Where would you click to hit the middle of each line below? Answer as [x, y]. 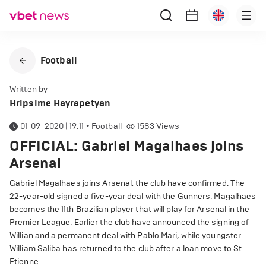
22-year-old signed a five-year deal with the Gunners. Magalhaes [133, 196]
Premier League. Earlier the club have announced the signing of [129, 222]
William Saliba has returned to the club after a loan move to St [126, 248]
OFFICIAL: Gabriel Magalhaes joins [127, 146]
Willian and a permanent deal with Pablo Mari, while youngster [126, 235]
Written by [28, 89]
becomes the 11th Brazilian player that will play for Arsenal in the [129, 209]
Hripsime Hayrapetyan [60, 103]
